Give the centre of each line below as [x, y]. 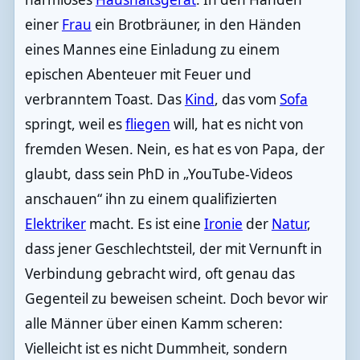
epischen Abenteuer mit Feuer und [138, 74]
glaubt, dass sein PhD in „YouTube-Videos [158, 174]
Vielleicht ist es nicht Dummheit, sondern [156, 348]
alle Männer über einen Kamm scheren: [153, 323]
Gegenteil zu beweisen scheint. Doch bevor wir [176, 298]
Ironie [223, 223]
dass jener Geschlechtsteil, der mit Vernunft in [173, 248]
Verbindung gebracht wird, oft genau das [160, 273]
